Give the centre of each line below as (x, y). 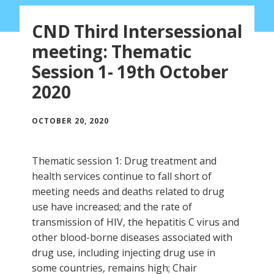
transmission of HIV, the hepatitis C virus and (135, 222)
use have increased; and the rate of (112, 206)
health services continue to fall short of (122, 176)
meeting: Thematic (112, 51)
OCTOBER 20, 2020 (70, 120)
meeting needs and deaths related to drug (128, 191)
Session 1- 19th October (130, 71)
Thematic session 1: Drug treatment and (124, 161)
